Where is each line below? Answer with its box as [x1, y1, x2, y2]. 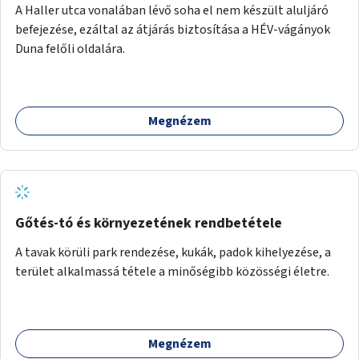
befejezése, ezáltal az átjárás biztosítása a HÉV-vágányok [15, 20, 330, 38]
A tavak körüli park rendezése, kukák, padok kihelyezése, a [15, 243, 331, 261]
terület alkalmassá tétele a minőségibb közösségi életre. [15, 262, 329, 280]
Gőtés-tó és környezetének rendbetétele [15, 212, 282, 233]
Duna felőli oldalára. [15, 39, 125, 58]
